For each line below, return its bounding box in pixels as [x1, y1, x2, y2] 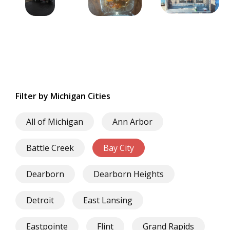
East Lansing [83, 194, 132, 206]
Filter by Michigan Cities [15, 90, 110, 102]
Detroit [26, 194, 54, 206]
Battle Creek [26, 142, 74, 154]
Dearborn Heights [93, 168, 164, 180]
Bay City [103, 142, 134, 154]
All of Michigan [26, 116, 83, 127]
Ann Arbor [112, 116, 152, 127]
